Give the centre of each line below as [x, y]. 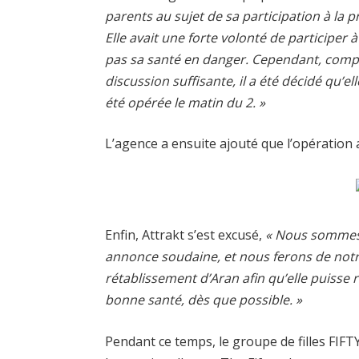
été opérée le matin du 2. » [186, 102]
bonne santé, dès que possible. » [204, 300]
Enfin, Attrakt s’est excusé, [186, 235]
